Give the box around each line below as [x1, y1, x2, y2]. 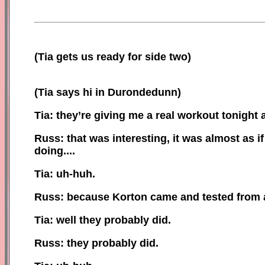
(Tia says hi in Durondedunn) [34, 86, 181, 98]
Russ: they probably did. [34, 237, 159, 249]
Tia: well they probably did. [34, 214, 171, 226]
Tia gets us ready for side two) [38, 50, 191, 63]
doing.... [34, 144, 75, 157]
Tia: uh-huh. [34, 167, 95, 180]
